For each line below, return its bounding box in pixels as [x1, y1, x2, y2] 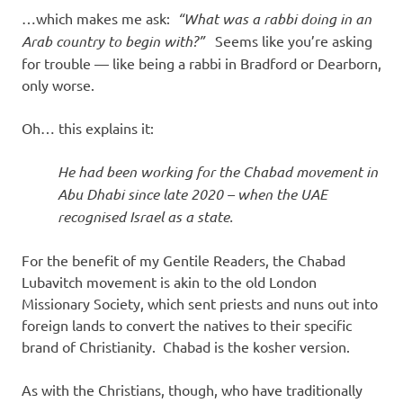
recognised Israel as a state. [58, 206, 233, 226]
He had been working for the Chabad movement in [58, 161, 378, 181]
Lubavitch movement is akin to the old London [22, 272, 317, 291]
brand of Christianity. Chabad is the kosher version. [22, 336, 350, 355]
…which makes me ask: [22, 8, 177, 27]
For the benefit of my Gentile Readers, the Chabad [22, 250, 345, 269]
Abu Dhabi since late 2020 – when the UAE [58, 184, 327, 203]
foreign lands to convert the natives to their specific [22, 315, 352, 334]
